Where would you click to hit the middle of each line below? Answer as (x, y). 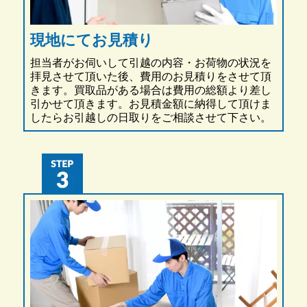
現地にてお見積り (91, 40)
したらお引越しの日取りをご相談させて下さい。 (150, 118)
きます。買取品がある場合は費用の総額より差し (150, 90)
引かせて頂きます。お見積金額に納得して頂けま (150, 104)
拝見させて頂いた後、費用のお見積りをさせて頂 (150, 77)
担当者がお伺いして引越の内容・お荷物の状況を (150, 63)
